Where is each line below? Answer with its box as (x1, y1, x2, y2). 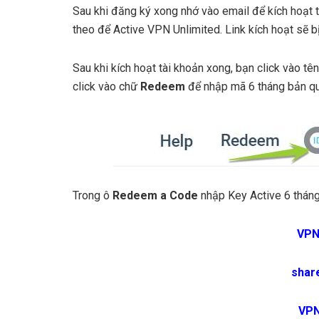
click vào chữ (73, 79, 140, 93)
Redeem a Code (110, 188, 201, 202)
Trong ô (73, 188, 110, 202)
